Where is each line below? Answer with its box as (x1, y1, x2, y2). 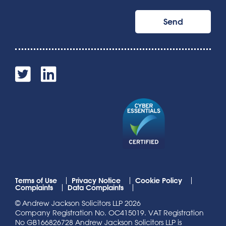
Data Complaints (68, 183, 124, 192)
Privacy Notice (72, 176, 121, 185)
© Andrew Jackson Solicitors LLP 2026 (15, 199, 141, 208)
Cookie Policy (135, 176, 182, 185)
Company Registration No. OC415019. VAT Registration (15, 208, 204, 217)
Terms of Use (15, 176, 57, 185)
